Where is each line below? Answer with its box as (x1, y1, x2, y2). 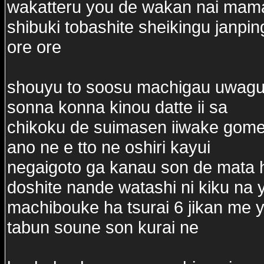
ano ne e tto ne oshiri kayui (7, 137, 210, 157)
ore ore (7, 37, 61, 57)
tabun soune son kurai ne (7, 217, 199, 237)
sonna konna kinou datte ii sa (7, 97, 227, 117)
